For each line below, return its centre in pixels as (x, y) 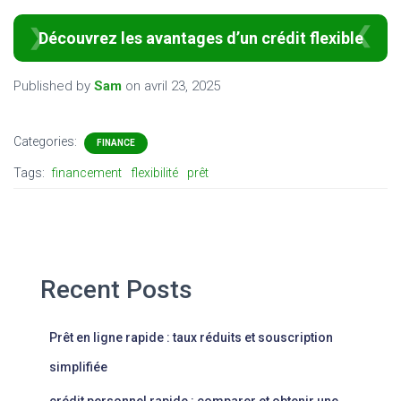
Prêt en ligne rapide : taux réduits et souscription (191, 337)
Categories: (47, 141)
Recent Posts (116, 289)
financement (87, 172)
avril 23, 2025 (182, 85)
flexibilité (154, 172)
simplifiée (78, 367)
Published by (54, 85)
